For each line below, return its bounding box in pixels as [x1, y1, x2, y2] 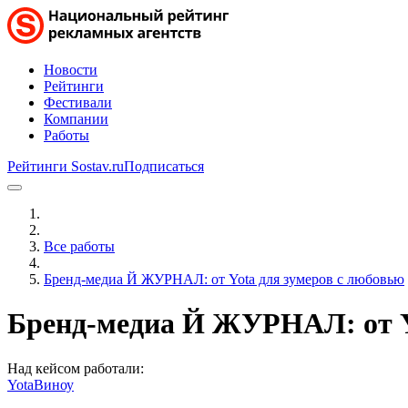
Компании [44, 111, 108, 127]
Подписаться [124, 158, 204, 174]
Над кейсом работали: [7, 360, 144, 376]
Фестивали [44, 95, 112, 110]
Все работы [44, 239, 115, 254]
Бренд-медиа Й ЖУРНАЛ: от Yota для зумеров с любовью [44, 271, 404, 287]
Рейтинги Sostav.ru [7, 158, 124, 174]
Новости [44, 62, 97, 77]
